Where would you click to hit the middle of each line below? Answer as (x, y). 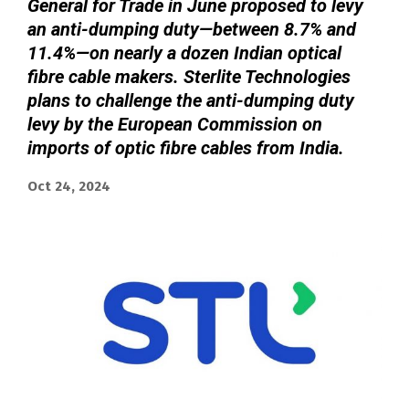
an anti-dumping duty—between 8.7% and (192, 29)
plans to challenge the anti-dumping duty (191, 100)
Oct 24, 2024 (69, 186)
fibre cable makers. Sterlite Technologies (189, 76)
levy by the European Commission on (175, 124)
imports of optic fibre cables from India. (186, 147)
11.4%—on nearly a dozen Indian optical (184, 52)
